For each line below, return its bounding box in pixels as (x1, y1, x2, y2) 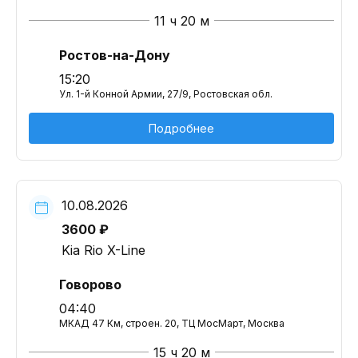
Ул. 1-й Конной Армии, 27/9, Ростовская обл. (59, 88, 272, 100)
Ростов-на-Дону (59, 47, 170, 63)
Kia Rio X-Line (62, 242, 145, 258)
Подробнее (149, 121, 214, 135)
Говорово (59, 276, 121, 292)
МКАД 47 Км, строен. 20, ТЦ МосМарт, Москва (59, 317, 284, 329)
